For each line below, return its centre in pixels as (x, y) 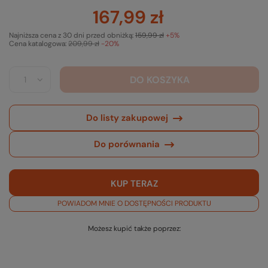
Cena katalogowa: (39, 44)
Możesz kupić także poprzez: (134, 229)
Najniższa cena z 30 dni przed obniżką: (72, 36)
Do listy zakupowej (127, 118)
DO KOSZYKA (159, 80)
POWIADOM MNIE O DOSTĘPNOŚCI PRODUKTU (134, 204)
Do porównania (127, 144)
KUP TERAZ (134, 183)
